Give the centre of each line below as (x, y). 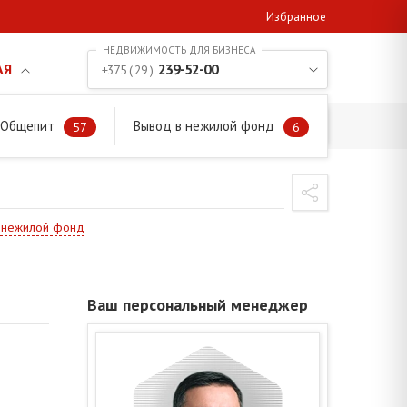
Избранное (296, 17)
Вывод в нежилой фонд (204, 126)
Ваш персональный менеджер (198, 305)
